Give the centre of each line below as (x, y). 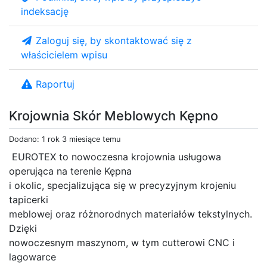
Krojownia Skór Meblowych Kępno (114, 115)
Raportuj (55, 84)
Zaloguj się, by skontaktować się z (114, 40)
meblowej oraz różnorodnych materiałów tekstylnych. (131, 214)
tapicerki (29, 199)
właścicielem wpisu (64, 55)
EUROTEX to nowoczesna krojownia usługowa (115, 156)
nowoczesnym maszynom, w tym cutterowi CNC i (122, 242)
